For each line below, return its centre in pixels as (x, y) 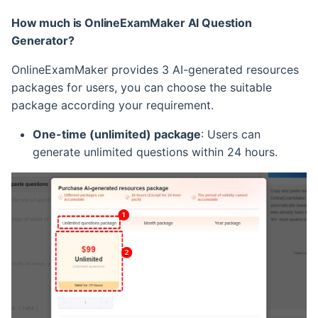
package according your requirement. (113, 105)
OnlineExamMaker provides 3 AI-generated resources (155, 69)
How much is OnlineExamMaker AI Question (132, 22)
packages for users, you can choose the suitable (142, 87)
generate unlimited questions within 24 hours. (155, 152)
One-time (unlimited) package (117, 134)
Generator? (43, 40)
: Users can (231, 134)
